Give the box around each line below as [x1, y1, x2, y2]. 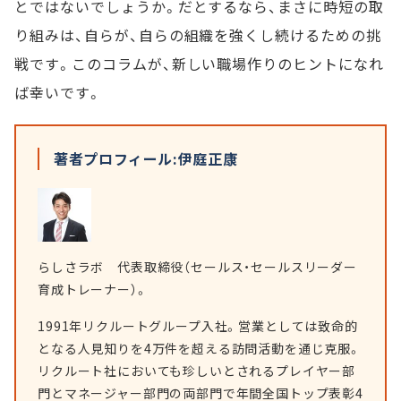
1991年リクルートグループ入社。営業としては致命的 [38, 317, 358, 335]
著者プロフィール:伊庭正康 [54, 148, 238, 169]
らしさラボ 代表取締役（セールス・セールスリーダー [38, 258, 357, 276]
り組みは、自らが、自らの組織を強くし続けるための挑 [14, 24, 381, 46]
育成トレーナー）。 [38, 280, 149, 298]
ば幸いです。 [14, 81, 102, 103]
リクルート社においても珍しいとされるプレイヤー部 [38, 362, 356, 380]
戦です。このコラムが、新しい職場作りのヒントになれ [14, 53, 384, 74]
